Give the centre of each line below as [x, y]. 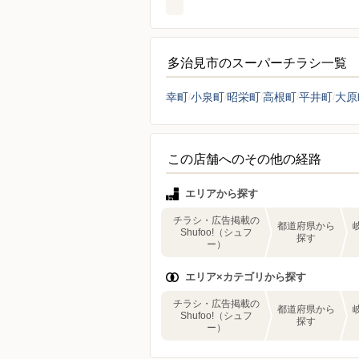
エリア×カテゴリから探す [246, 277]
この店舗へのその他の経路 [244, 159]
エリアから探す [222, 194]
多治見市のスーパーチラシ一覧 [257, 63]
